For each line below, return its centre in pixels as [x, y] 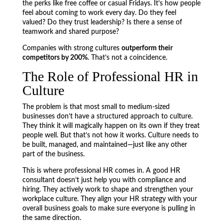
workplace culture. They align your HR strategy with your [110, 199]
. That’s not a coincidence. [127, 58]
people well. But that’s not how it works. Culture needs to [110, 135]
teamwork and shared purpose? [70, 32]
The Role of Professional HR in [110, 76]
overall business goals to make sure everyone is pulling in [109, 209]
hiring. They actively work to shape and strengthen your [108, 190]
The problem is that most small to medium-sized [96, 107]
